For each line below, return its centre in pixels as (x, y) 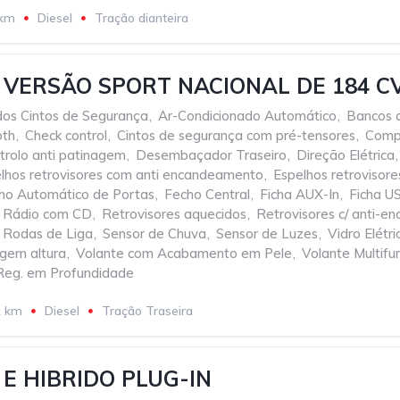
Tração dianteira (142, 18)
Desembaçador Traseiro (211, 155)
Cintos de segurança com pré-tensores (236, 135)
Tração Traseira (147, 311)
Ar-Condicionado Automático (247, 116)
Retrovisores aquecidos (174, 214)
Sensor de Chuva (154, 233)
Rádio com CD (47, 214)
